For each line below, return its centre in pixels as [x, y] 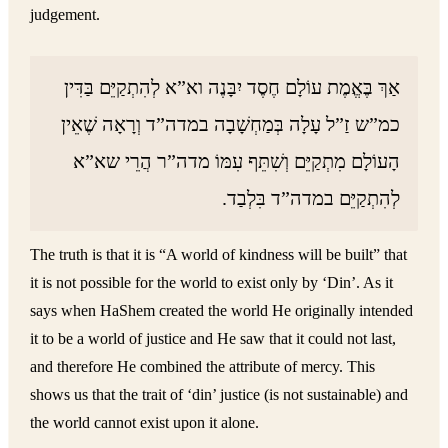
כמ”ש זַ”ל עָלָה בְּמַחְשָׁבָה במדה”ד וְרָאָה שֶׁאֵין [231, 124]
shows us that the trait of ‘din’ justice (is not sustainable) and [219, 394]
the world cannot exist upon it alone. [145, 422]
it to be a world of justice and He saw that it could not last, [213, 338]
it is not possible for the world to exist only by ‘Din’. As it [212, 282]
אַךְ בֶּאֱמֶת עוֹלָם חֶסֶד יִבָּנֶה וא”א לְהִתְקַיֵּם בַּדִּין [232, 87]
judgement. [65, 14]
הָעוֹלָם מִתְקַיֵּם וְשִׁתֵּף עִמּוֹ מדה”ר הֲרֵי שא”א [237, 161]
